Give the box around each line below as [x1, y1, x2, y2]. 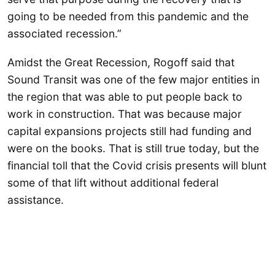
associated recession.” [7, 26, 122, 40]
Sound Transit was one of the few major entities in [7, 73, 260, 87]
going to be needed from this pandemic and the [7, 9, 249, 23]
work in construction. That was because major [7, 107, 242, 121]
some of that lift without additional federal [7, 176, 219, 190]
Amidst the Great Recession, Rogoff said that [7, 56, 234, 69]
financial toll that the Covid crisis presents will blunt [7, 159, 266, 172]
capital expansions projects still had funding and [7, 125, 252, 138]
